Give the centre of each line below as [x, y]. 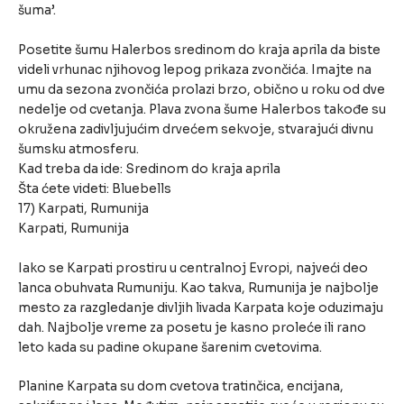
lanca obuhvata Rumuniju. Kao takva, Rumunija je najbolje [198, 288]
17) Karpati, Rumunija [83, 208]
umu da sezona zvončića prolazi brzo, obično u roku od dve [202, 89]
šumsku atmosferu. [78, 149]
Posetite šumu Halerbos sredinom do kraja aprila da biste [199, 50]
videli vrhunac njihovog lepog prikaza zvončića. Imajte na [195, 69]
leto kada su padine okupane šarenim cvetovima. [170, 347]
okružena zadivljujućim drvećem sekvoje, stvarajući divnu [196, 129]
